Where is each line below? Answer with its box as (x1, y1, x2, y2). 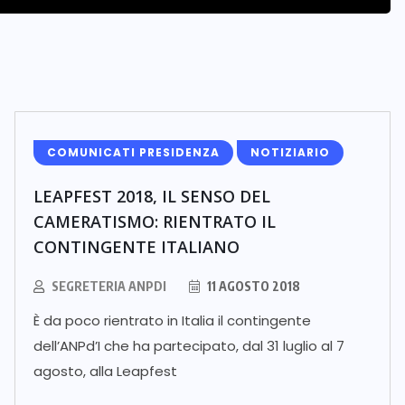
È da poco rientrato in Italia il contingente (33, 311, 311, 330)
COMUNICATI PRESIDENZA (47, 145, 220, 160)
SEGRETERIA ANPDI (52, 278, 166, 294)
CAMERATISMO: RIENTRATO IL (33, 211, 276, 232)
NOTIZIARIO (250, 145, 330, 160)
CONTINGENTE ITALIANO (33, 236, 240, 258)
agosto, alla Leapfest (33, 362, 177, 381)
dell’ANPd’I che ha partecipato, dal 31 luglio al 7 (33, 336, 344, 355)
